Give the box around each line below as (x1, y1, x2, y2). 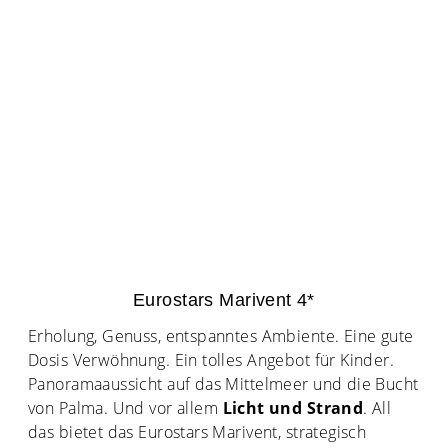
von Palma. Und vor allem (28, 397, 219, 419)
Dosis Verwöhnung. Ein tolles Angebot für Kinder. (28, 349, 395, 371)
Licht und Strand (218, 397, 364, 419)
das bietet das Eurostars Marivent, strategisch (28, 421, 367, 443)
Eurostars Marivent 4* (133, 290, 315, 310)
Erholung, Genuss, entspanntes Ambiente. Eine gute (28, 325, 414, 347)
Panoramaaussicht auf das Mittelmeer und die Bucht (28, 373, 419, 395)
